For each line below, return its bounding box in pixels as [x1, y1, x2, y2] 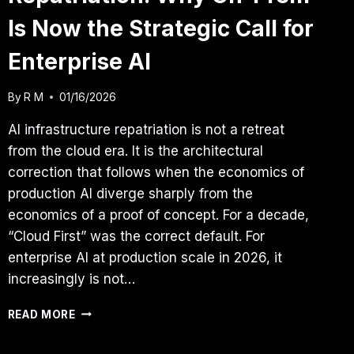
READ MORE [7, 307, 76, 321]
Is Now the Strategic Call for [7, 15, 314, 43]
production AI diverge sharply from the [7, 185, 253, 201]
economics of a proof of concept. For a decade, [7, 206, 309, 223]
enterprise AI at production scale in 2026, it [7, 249, 282, 265]
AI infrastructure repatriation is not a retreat [7, 121, 284, 137]
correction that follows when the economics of [7, 164, 304, 180]
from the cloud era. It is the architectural [7, 142, 263, 159]
